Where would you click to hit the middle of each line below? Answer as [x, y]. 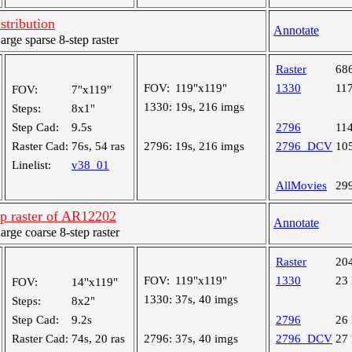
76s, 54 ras [98, 146]
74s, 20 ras [98, 339]
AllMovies [301, 185]
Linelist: [31, 165]
